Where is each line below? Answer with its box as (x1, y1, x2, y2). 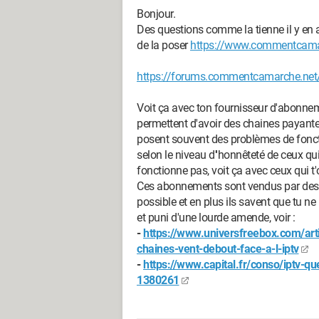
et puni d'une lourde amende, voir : (137, 211, 296, 224)
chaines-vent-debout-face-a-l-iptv (137, 242, 299, 256)
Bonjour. (137, 7, 175, 21)
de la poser (137, 38, 190, 52)
